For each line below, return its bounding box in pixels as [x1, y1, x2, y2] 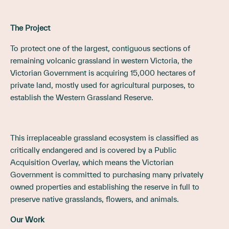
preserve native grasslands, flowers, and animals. [10, 194, 179, 203]
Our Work [10, 215, 44, 224]
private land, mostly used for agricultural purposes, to [10, 80, 195, 89]
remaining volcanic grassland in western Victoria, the [10, 56, 192, 65]
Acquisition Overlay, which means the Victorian [10, 157, 173, 167]
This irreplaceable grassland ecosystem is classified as [10, 133, 198, 142]
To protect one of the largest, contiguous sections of [10, 43, 190, 53]
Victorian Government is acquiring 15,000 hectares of [10, 68, 195, 77]
